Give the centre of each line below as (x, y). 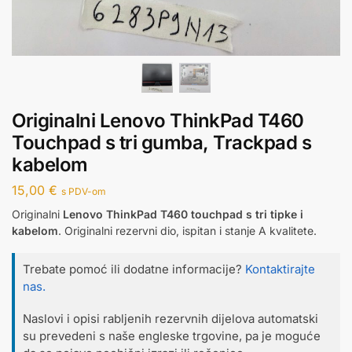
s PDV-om (84, 191)
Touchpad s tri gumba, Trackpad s (161, 143)
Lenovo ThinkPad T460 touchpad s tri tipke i (183, 214)
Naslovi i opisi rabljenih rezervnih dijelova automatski (170, 319)
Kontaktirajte (280, 269)
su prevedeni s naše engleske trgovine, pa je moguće (172, 336)
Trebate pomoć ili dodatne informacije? (134, 269)
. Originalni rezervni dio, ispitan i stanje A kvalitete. (187, 230)
